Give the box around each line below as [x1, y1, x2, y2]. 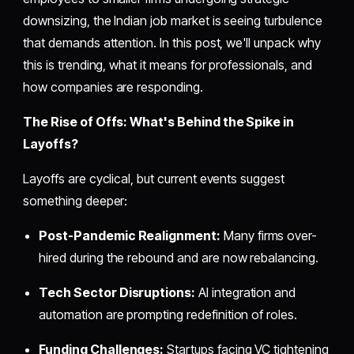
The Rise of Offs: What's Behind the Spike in [23, 113, 295, 130]
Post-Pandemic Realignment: [39, 227, 220, 243]
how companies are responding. [23, 78, 203, 95]
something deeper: [23, 192, 128, 209]
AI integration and [195, 284, 296, 300]
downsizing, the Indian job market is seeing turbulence [23, 12, 322, 28]
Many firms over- [220, 227, 318, 243]
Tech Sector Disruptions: [39, 284, 196, 300]
